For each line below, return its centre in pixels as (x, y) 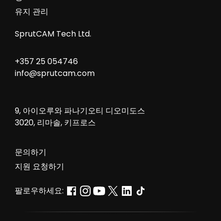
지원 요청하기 (39, 166)
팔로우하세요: (40, 190)
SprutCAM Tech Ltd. (53, 34)
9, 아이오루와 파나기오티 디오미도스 (80, 110)
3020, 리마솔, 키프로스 (55, 122)
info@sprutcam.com (55, 73)
